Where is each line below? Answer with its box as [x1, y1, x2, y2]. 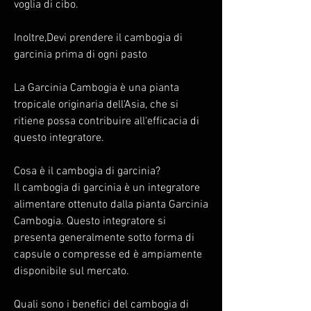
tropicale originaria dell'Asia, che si [14, 97, 178, 112]
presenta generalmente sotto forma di [14, 230, 194, 245]
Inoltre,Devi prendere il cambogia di [14, 31, 183, 45]
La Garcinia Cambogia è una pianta [14, 81, 179, 95]
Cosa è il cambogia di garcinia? [14, 164, 160, 178]
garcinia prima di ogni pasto [14, 47, 147, 62]
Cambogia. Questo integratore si [14, 214, 166, 228]
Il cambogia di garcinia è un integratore [14, 180, 200, 195]
